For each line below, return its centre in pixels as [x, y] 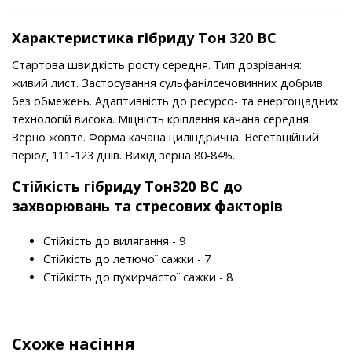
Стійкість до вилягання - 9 [114, 241]
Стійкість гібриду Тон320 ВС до [127, 187]
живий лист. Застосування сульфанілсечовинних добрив [167, 83]
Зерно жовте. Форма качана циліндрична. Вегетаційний [165, 137]
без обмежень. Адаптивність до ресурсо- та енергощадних [175, 101]
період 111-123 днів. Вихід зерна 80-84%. [123, 156]
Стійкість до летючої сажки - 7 [127, 259]
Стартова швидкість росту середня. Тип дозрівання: [157, 65]
